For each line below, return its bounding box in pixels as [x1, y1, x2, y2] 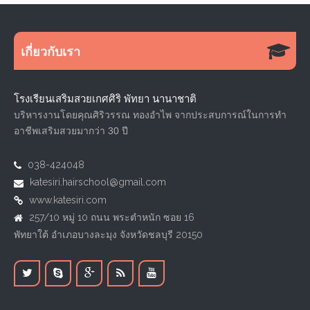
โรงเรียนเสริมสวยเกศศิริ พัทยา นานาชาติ [14, 92, 197, 105]
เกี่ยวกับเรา [21, 44, 80, 59]
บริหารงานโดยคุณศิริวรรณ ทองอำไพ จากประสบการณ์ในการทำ [14, 109, 286, 120]
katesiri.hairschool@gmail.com [30, 176, 166, 188]
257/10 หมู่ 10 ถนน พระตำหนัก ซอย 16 [29, 211, 194, 223]
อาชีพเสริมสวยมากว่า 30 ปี [14, 125, 128, 136]
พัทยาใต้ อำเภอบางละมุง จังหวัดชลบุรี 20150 [14, 229, 203, 241]
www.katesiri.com [29, 194, 107, 206]
